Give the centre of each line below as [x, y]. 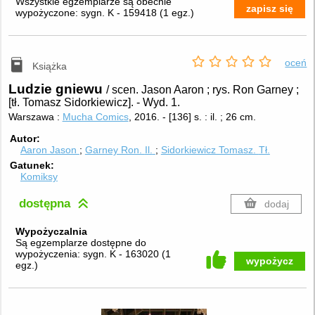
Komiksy [39, 176]
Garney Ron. [115, 150]
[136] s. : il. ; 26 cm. [212, 116]
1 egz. [176, 12]
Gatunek [31, 165]
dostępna [47, 204]
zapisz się [269, 9]
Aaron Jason [50, 150]
